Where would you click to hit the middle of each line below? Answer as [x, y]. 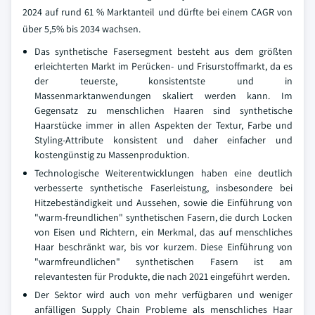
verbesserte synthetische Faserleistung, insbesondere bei [163, 188]
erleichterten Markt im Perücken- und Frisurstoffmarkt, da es [163, 66]
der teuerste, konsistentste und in [163, 81]
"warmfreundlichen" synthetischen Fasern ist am [163, 262]
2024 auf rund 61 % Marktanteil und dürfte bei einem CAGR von [157, 12]
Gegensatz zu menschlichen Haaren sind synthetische [163, 110]
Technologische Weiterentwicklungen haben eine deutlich [163, 173]
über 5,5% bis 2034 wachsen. [82, 29]
